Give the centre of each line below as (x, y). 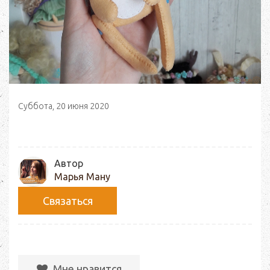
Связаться (67, 201)
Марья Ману (82, 177)
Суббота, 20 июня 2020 (64, 106)
